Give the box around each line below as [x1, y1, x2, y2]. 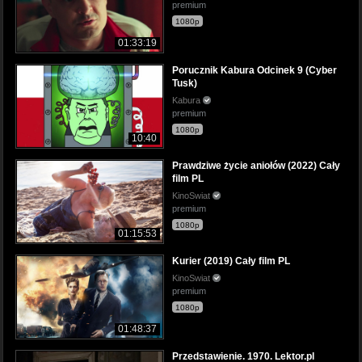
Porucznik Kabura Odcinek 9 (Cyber [172, 65, 337, 77]
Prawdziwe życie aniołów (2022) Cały [172, 160, 340, 172]
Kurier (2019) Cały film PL [172, 255, 290, 267]
